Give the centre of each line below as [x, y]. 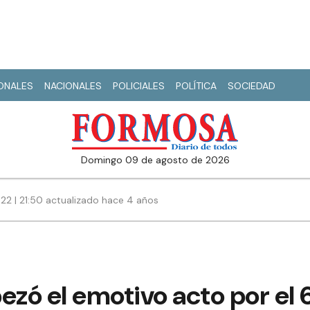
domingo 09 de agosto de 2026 [158, 160]
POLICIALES [139, 86]
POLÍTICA [196, 86]
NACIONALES [73, 86]
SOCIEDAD [252, 86]
